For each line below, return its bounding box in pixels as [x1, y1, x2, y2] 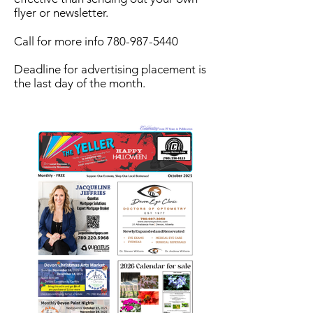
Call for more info [14, 34, 107, 48]
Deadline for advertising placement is [14, 62, 206, 76]
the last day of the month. [14, 76, 145, 90]
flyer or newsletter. [14, 6, 108, 20]
